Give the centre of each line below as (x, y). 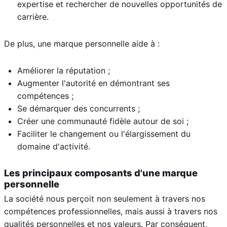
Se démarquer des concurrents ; (79, 108)
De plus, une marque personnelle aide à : (82, 43)
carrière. (33, 16)
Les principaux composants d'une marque (101, 173)
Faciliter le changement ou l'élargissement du (104, 134)
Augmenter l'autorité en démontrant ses (93, 83)
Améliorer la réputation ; (64, 70)
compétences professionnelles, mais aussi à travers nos (111, 211)
